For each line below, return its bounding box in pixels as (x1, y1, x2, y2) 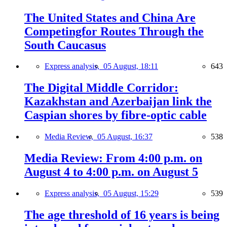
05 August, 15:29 (103, 189, 159, 198)
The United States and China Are (24, 11, 196, 24)
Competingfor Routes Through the (24, 24, 204, 38)
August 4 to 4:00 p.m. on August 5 (24, 165, 198, 179)
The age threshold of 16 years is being (24, 208, 219, 221)
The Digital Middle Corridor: (24, 81, 178, 95)
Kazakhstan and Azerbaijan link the (24, 95, 212, 108)
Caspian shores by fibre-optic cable (24, 108, 207, 122)
